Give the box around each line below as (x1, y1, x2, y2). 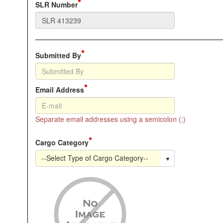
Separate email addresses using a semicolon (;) (35, 114, 186, 124)
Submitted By (35, 50, 81, 60)
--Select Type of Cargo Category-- (41, 153, 149, 163)
